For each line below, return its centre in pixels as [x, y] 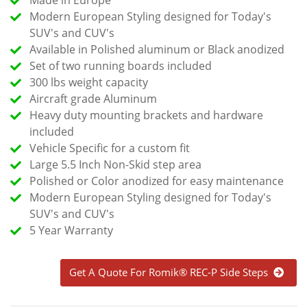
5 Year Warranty [71, 230]
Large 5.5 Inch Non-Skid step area [115, 164]
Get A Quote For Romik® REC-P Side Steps [171, 272]
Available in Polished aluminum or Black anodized [157, 49]
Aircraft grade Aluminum [93, 98]
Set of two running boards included [121, 65]
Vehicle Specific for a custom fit [110, 148]
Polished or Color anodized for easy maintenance [157, 181]
